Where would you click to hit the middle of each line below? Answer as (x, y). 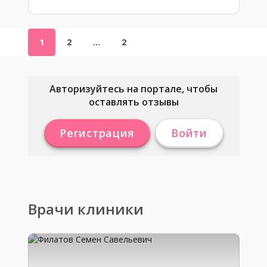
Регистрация (97, 133)
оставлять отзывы (133, 102)
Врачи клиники (86, 209)
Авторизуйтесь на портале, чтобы (133, 89)
